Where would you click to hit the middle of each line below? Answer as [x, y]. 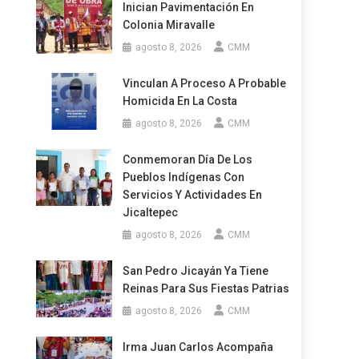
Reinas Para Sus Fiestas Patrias [206, 288]
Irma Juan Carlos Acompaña [198, 347]
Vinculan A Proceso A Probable [204, 83]
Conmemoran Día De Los [187, 159]
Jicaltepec [150, 212]
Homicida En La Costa [179, 101]
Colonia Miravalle [168, 25]
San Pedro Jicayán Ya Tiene [195, 271]
